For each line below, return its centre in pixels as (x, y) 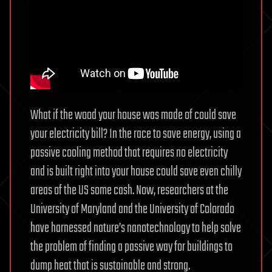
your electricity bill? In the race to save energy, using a (136, 134)
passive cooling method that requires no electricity (129, 153)
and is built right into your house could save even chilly (136, 172)
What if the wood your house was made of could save (133, 116)
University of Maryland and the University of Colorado (132, 210)
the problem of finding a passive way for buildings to (131, 247)
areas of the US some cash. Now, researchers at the (129, 191)
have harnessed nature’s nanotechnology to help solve (136, 229)
